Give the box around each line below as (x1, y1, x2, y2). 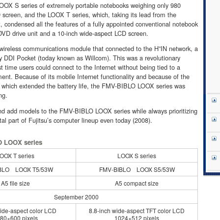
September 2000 (54, 192, 99, 201)
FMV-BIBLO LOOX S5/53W (99, 165, 175, 173)
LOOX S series (117, 151, 156, 160)
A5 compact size (115, 178, 159, 187)
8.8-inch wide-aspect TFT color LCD (89, 206, 185, 215)
